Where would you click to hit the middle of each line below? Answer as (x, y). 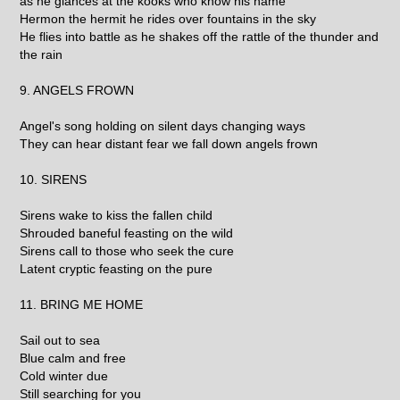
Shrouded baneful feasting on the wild (127, 233)
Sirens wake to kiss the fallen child (117, 215)
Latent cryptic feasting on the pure (117, 268)
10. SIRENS (54, 179)
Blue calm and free (73, 358)
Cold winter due (64, 375)
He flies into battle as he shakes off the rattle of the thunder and (200, 36)
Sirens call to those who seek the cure (127, 250)
